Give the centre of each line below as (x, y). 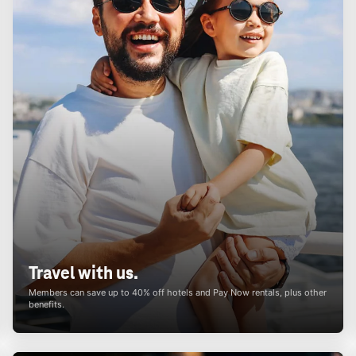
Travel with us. (83, 273)
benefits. (46, 304)
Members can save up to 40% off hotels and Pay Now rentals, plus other (178, 292)
